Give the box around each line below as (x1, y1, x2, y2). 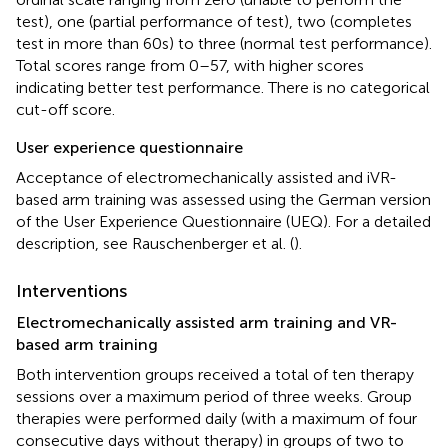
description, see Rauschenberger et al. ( (16, 233, 294, 253)
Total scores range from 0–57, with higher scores (16, 55, 364, 75)
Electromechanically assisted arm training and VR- (16, 312, 397, 332)
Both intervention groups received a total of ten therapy (16, 364, 414, 384)
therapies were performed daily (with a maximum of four (16, 408, 417, 428)
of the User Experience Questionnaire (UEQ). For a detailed (16, 211, 431, 231)
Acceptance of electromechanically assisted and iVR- (16, 167, 397, 187)
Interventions (16, 279, 127, 302)
